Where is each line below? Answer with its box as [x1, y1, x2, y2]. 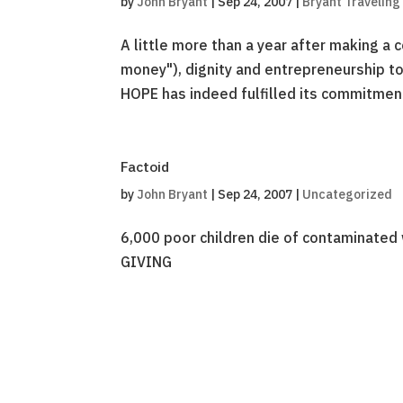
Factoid [121, 157, 170, 175]
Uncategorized [302, 186, 393, 202]
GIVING [121, 253, 173, 271]
